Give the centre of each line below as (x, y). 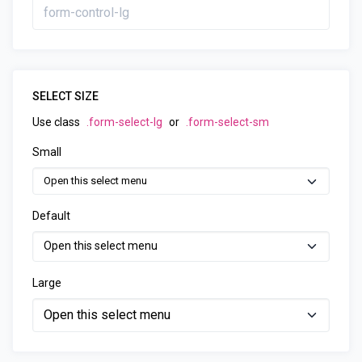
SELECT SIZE (65, 96)
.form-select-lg (124, 122)
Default (51, 215)
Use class (57, 122)
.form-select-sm (227, 122)
